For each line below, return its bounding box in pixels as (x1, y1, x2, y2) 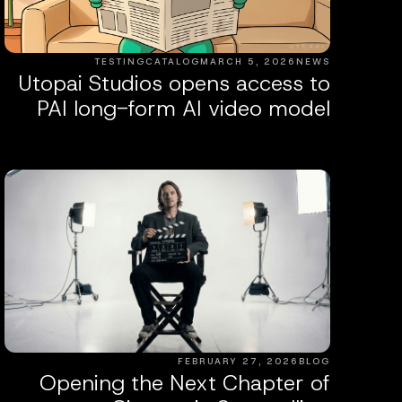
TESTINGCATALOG (94, 56, 200, 68)
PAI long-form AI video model (37, 94, 330, 124)
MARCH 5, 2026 (200, 56, 296, 68)
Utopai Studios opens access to (18, 69, 330, 99)
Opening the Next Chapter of (39, 368, 330, 398)
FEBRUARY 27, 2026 (178, 354, 299, 367)
